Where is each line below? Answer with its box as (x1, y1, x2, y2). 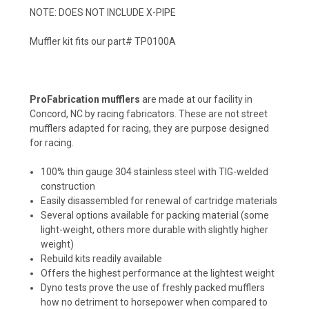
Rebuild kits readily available (41, 253, 163, 265)
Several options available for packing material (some (41, 210, 270, 221)
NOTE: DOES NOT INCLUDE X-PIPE (30, 7, 176, 19)
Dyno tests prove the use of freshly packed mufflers (41, 282, 266, 294)
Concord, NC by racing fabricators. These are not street (30, 108, 268, 120)
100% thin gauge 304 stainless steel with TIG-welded (41, 166, 269, 178)
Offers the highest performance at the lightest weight (41, 268, 275, 279)
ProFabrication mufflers (30, 94, 140, 106)
